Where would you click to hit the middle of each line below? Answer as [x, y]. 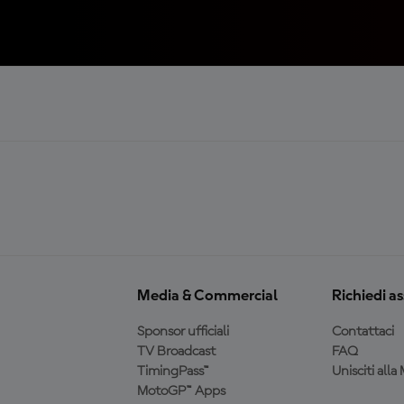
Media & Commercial [207, 295]
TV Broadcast [176, 351]
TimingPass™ [173, 371]
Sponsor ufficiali [183, 331]
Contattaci [363, 331]
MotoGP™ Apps [181, 391]
